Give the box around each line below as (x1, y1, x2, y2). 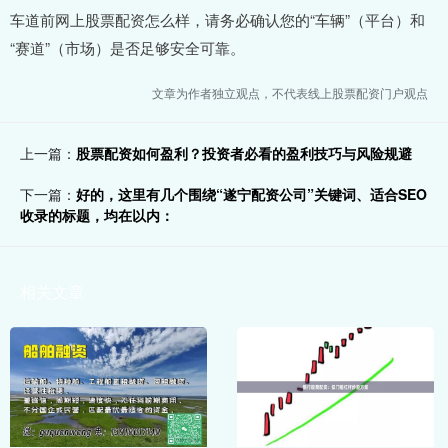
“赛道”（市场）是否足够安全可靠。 (10, 37, 245, 59)
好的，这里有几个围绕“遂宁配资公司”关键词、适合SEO (76, 184, 427, 205)
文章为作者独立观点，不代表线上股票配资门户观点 (152, 84, 428, 102)
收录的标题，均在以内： (20, 205, 174, 226)
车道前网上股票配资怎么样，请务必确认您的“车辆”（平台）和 (10, 9, 425, 31)
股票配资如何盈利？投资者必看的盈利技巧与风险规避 (76, 143, 412, 164)
